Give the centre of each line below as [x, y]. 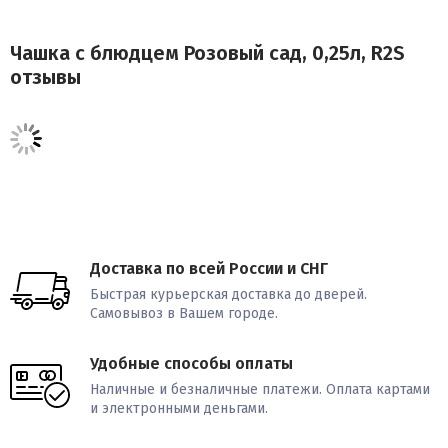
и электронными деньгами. [179, 409]
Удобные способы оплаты [191, 364]
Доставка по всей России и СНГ [209, 269]
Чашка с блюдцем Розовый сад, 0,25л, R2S [207, 53]
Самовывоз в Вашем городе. [184, 314]
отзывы [45, 77]
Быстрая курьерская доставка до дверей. [228, 295]
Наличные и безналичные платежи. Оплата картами [260, 390]
